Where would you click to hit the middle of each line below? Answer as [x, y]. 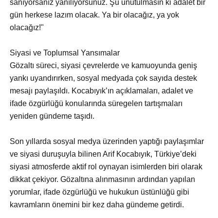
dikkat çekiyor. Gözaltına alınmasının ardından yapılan [102, 180]
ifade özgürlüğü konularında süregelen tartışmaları [96, 104]
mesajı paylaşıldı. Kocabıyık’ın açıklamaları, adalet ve [101, 91]
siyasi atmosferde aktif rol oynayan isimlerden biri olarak [106, 167]
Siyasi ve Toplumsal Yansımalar [65, 53]
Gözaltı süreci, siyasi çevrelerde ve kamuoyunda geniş [103, 66]
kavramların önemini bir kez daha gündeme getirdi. [97, 205]
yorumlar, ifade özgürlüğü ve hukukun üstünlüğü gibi [100, 192]
